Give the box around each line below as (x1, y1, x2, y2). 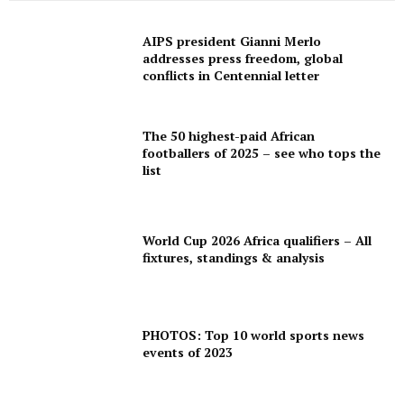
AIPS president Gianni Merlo (142, 32, 322, 50)
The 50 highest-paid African (142, 127, 316, 145)
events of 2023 (142, 344, 234, 362)
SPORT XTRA (27, 4, 109, 20)
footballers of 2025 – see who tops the (142, 144, 381, 162)
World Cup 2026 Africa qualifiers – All (142, 231, 372, 249)
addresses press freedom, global (142, 49, 344, 67)
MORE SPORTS (27, 31, 121, 47)
